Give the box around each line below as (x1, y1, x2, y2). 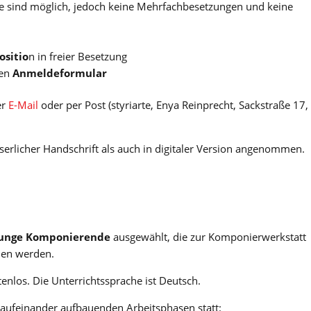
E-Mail (8, 98, 38, 112)
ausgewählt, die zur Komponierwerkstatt (110, 230, 306, 244)
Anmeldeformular (12, 65, 107, 80)
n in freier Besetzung (28, 49, 127, 63)
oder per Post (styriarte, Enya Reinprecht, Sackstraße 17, (38, 98, 308, 112)
